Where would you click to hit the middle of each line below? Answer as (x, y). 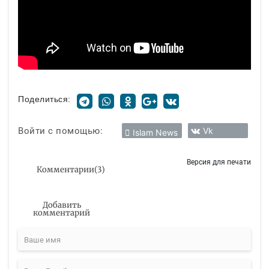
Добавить (62, 205)
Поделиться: (44, 99)
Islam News (155, 133)
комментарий (62, 213)
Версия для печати (219, 162)
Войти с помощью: (60, 131)
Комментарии (65, 170)
